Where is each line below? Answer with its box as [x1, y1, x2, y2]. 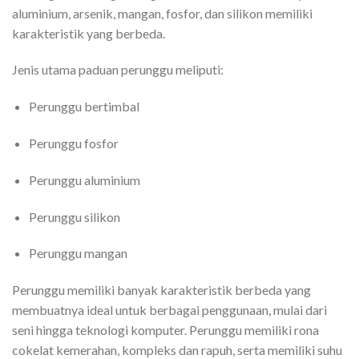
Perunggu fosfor [28, 135, 119, 151]
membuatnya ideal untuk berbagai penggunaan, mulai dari [12, 302, 327, 318]
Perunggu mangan [28, 245, 127, 261]
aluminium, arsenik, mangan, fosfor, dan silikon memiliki [12, 5, 313, 21]
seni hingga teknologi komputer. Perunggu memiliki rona [12, 322, 319, 338]
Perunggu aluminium [28, 171, 140, 188]
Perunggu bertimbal [28, 99, 139, 115]
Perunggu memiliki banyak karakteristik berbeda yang [12, 282, 311, 298]
